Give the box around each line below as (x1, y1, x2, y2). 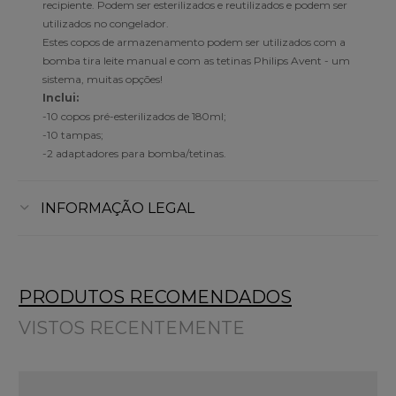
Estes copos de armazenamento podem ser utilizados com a (42, 34, 346, 49)
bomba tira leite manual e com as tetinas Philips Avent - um (42, 53, 350, 67)
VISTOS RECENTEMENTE (19, 316, 245, 339)
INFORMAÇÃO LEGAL (40, 199, 194, 217)
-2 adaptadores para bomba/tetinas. (42, 146, 226, 160)
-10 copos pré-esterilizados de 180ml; (42, 109, 226, 123)
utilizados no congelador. (42, 16, 169, 30)
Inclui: (42, 90, 79, 104)
